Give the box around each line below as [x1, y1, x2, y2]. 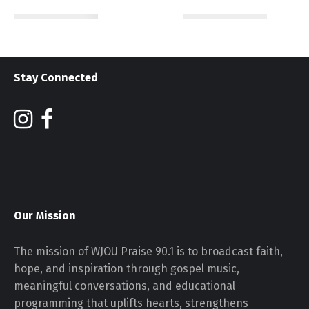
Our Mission [14, 209, 76, 222]
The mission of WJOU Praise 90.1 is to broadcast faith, [14, 245, 283, 258]
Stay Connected [14, 71, 98, 84]
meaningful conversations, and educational [14, 279, 235, 292]
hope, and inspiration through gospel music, [14, 262, 239, 275]
